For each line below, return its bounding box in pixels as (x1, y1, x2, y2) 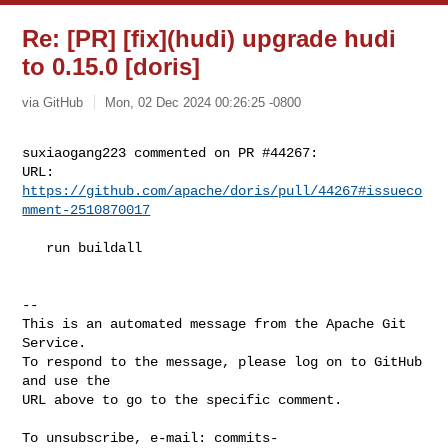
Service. (22, 334, 87, 351)
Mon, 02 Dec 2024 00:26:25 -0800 (105, 94, 302, 110)
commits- (214, 429, 279, 446)
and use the (22, 372, 111, 389)
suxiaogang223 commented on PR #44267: (22, 144, 319, 161)
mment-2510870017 (22, 201, 151, 218)
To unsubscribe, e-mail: (22, 429, 215, 446)
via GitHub (22, 94, 84, 110)
